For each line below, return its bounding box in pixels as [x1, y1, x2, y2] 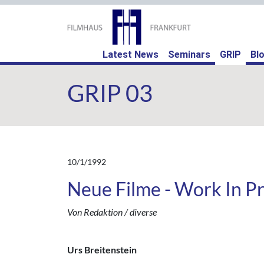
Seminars [168, 49, 210, 60]
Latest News [103, 49, 159, 60]
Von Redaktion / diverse [67, 206, 157, 217]
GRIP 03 [67, 79, 153, 107]
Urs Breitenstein [67, 244, 137, 255]
